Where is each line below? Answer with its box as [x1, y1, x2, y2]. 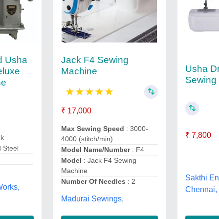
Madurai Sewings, [61, 194, 124, 203]
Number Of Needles [61, 177, 128, 185]
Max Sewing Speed [61, 125, 126, 132]
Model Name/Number [61, 146, 132, 153]
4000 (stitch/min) [61, 135, 113, 143]
